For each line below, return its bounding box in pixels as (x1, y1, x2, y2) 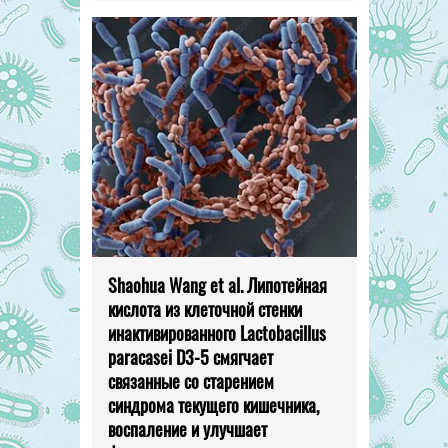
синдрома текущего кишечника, (107, 391, 319, 418)
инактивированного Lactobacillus (107, 319, 326, 346)
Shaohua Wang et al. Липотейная (107, 271, 327, 298)
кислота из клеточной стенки (107, 295, 302, 322)
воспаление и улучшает (107, 415, 267, 442)
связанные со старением (107, 367, 274, 394)
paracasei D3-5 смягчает (107, 343, 273, 370)
